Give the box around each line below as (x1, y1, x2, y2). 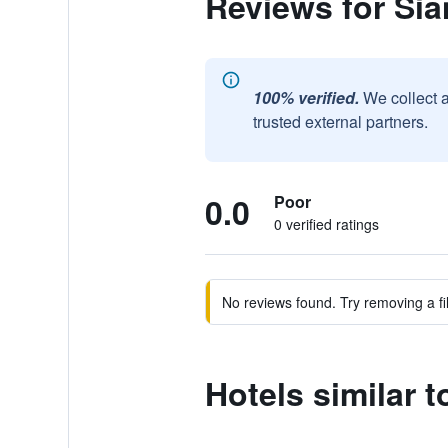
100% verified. (252, 86, 359, 109)
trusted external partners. (252, 110, 428, 133)
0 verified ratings (273, 214, 379, 234)
